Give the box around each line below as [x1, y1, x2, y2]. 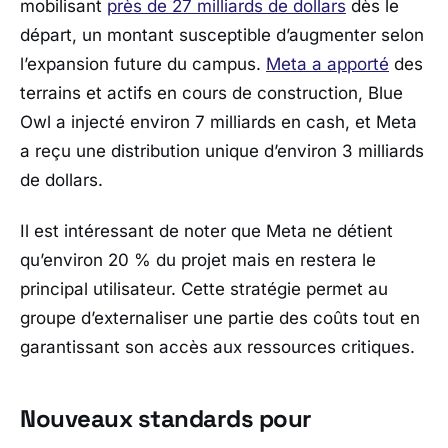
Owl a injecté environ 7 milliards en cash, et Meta [20, 112, 417, 133]
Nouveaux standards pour [20, 402, 312, 434]
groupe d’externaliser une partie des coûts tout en [20, 308, 420, 329]
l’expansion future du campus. [20, 54, 266, 75]
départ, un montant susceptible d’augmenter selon [20, 25, 424, 46]
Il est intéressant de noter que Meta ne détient [20, 221, 393, 242]
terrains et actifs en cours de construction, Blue [20, 83, 403, 104]
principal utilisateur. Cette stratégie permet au [20, 279, 388, 300]
